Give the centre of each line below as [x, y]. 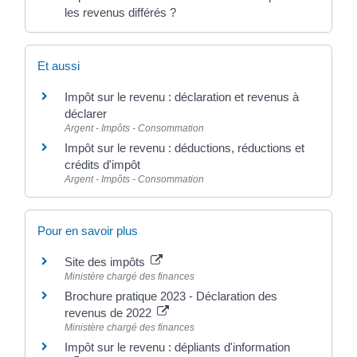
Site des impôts [106, 262]
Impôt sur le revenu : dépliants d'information [177, 347]
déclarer [86, 114]
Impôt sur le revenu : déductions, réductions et [184, 148]
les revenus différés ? [120, 12]
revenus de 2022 [110, 313]
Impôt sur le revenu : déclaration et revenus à [182, 97]
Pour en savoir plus [88, 231]
